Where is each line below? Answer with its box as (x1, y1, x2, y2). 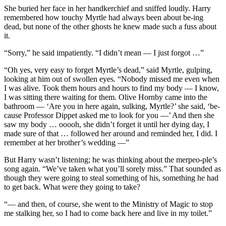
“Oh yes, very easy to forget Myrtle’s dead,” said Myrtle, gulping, (4, 65, 212, 74)
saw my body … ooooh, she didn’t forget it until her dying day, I (4, 120, 209, 129)
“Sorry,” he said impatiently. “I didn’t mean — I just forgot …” (4, 48, 204, 57)
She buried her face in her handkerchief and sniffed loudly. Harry (4, 4, 211, 13)
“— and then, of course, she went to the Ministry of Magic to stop (4, 199, 213, 208)
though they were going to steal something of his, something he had (4, 173, 218, 182)
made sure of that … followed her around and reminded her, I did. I (4, 129, 217, 138)
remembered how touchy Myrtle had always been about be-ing (4, 13, 203, 22)
